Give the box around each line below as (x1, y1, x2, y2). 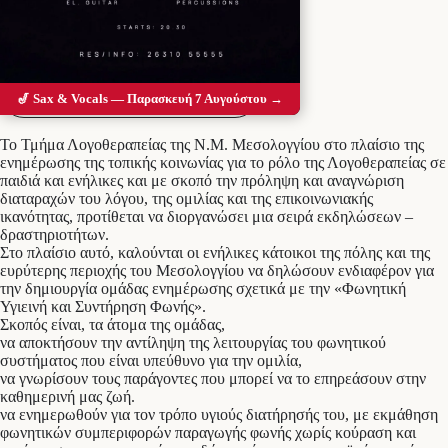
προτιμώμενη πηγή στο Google (37, 91, 208, 107)
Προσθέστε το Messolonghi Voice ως (37, 75, 242, 91)
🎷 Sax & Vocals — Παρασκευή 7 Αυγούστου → (17, 92, 283, 107)
